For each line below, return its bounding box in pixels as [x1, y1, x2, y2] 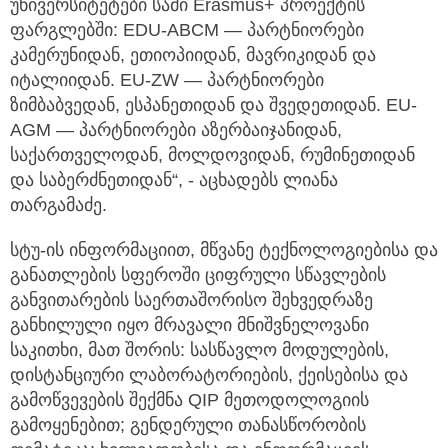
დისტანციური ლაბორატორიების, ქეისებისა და [10, 364, 408, 385]
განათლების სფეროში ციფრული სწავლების [10, 264, 386, 285]
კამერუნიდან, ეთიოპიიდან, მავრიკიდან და [10, 44, 376, 65]
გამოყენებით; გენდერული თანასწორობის [10, 414, 366, 435]
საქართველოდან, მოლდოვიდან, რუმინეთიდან [10, 144, 415, 165]
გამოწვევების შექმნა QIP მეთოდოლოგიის [10, 389, 369, 410]
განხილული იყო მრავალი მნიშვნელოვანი [10, 314, 369, 335]
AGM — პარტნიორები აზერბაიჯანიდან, [10, 119, 342, 140]
